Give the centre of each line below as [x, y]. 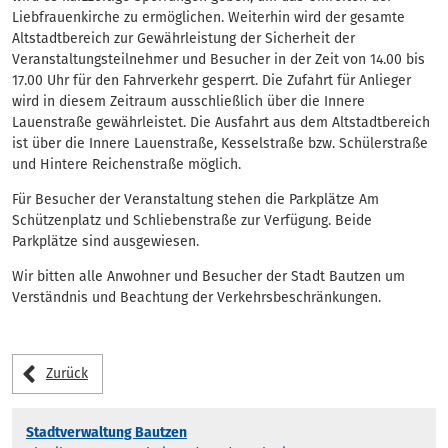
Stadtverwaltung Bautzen [106, 432]
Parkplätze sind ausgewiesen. [105, 242]
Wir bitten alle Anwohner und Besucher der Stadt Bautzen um [208, 277]
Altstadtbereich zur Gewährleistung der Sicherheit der [183, 39]
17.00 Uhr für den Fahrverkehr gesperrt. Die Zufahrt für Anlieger [211, 81]
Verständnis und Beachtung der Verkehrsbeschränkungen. [196, 298]
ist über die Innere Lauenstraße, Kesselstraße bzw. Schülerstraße [220, 144]
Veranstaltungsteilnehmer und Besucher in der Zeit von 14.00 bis [218, 60]
